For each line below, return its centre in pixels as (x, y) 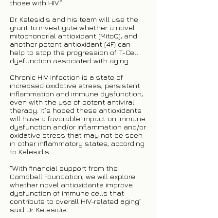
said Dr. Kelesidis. (39, 209)
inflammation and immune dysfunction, (76, 94)
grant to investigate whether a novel (72, 27)
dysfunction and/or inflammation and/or (78, 127)
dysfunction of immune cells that (67, 193)
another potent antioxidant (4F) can (70, 44)
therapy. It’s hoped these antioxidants (76, 110)
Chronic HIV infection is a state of (66, 77)
